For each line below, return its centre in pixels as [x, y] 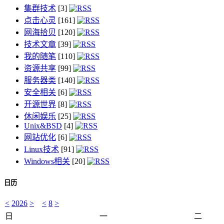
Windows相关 [47, 161]
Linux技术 [41, 149]
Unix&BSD [43, 125]
